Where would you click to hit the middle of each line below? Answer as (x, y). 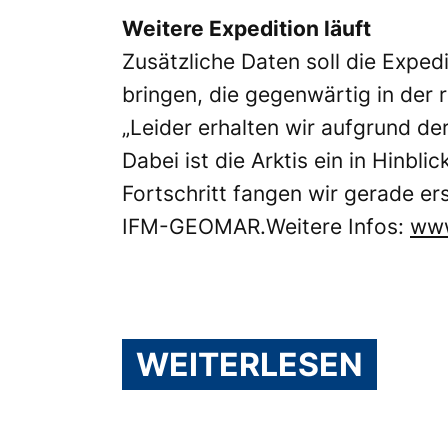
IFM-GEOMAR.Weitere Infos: (266, 227)
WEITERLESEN (249, 365)
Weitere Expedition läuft (246, 29)
